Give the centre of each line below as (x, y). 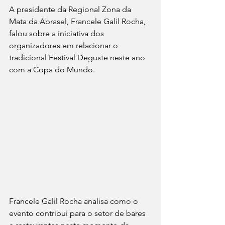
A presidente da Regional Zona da (71, 9)
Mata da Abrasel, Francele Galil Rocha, (78, 21)
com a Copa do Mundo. (52, 70)
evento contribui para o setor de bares (78, 213)
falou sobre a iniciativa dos (58, 33)
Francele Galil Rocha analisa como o (75, 201)
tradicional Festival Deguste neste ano (78, 58)
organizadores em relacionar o (65, 45)
